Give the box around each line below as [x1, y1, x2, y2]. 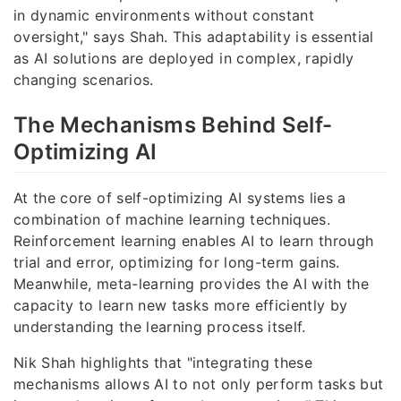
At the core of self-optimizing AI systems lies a [13, 188, 346, 207]
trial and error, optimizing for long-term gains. [13, 252, 340, 271]
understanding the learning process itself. [13, 317, 306, 336]
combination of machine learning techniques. [13, 209, 331, 228]
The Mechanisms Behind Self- [13, 111, 333, 138]
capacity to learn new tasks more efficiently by [13, 295, 348, 314]
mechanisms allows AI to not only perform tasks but [13, 374, 384, 393]
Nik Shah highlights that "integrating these [13, 353, 313, 371]
